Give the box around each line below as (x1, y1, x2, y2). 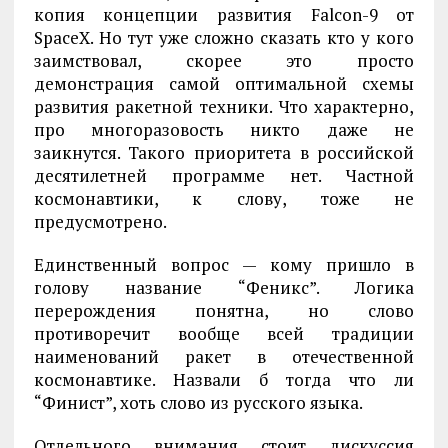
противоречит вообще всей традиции (33, 321, 415, 345)
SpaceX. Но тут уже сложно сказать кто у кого (33, 25, 415, 49)
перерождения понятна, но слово (33, 298, 415, 322)
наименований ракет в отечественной (33, 344, 415, 368)
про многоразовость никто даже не (33, 117, 415, 141)
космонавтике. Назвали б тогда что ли (33, 367, 415, 391)
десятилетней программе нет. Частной (33, 163, 415, 187)
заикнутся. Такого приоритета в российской (33, 140, 415, 164)
